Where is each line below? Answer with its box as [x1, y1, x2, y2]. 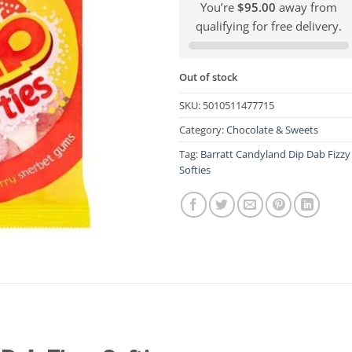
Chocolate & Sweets [226, 123, 319, 137]
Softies [179, 163, 211, 178]
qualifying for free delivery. [195, 17, 342, 34]
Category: [179, 123, 227, 137]
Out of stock [179, 69, 238, 84]
